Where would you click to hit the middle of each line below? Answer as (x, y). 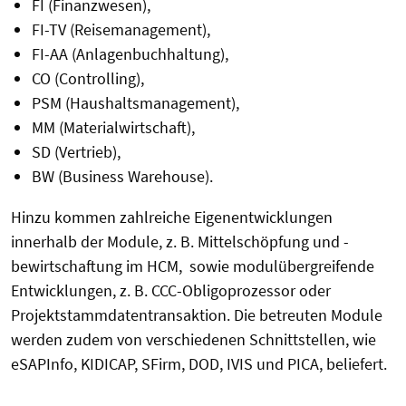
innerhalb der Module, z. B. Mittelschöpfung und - (180, 242)
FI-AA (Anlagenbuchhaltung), (130, 54)
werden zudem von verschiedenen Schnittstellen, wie (193, 340)
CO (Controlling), (87, 79)
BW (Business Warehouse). (122, 177)
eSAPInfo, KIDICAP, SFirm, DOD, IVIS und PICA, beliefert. (199, 364)
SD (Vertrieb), (76, 152)
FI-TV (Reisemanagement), (121, 30)
